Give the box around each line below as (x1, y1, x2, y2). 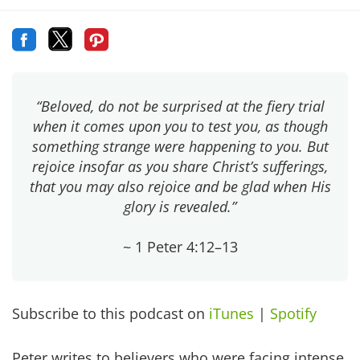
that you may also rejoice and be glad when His (29, 177, 331, 197)
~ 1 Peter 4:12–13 (122, 237, 238, 257)
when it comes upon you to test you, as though (32, 117, 328, 137)
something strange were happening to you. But (31, 137, 329, 157)
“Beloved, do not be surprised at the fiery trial (35, 96, 325, 117)
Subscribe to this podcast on (12, 304, 209, 324)
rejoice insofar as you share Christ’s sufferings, (32, 157, 328, 177)
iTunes (209, 304, 254, 324)
